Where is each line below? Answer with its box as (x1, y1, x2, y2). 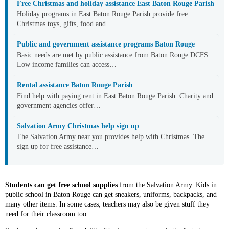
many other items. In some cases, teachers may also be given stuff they (5, 200, 210, 208)
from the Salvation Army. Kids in (118, 181, 217, 189)
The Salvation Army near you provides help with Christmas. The (17, 133, 204, 141)
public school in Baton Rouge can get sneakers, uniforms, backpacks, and (5, 191, 217, 198)
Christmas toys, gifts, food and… (17, 20, 113, 28)
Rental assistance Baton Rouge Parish (17, 81, 133, 89)
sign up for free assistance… (17, 143, 99, 150)
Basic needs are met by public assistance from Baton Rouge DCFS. (17, 51, 210, 59)
